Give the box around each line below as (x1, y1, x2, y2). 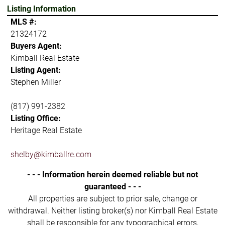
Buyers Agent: (10, 41, 62, 51)
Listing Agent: (10, 65, 61, 75)
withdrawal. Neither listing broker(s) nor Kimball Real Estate (8, 205, 217, 215)
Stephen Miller (10, 77, 61, 87)
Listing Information (7, 4, 76, 14)
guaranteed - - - (84, 181, 141, 191)
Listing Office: (10, 113, 61, 123)
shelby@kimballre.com (10, 149, 91, 159)
